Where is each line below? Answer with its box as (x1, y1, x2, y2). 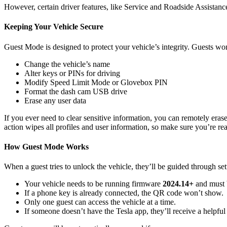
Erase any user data (24, 96, 86, 105)
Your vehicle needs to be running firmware (24, 179, 163, 188)
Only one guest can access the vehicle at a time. (24, 198, 176, 207)
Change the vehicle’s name (24, 59, 110, 68)
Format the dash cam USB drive (24, 87, 127, 96)
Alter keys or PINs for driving (24, 68, 120, 78)
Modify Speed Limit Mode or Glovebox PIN (24, 78, 168, 87)
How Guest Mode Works (4, 142, 89, 151)
